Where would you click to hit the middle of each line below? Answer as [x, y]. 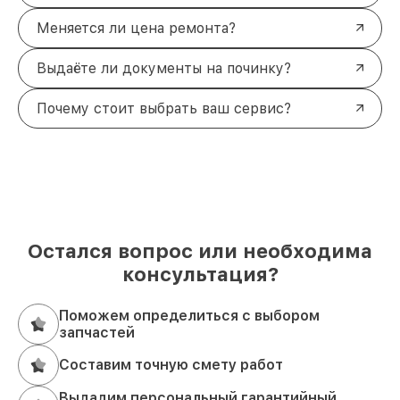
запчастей [97, 332]
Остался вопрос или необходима [200, 250]
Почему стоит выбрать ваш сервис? [164, 108]
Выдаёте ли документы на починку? [164, 68]
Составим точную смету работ [171, 365]
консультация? [200, 274]
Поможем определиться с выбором [189, 315]
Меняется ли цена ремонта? [136, 28]
